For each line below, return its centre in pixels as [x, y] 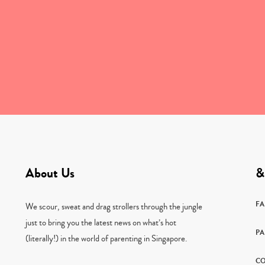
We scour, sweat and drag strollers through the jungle [114, 206]
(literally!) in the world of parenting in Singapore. [106, 238]
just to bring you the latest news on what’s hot [101, 222]
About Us [50, 173]
